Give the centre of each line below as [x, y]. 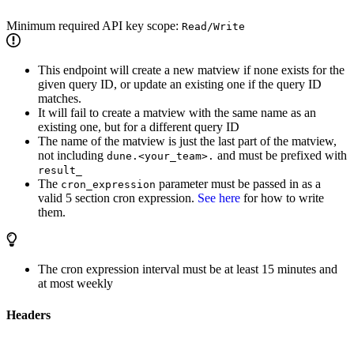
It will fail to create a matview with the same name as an [177, 113]
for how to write [282, 198]
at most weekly [75, 284]
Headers [28, 314]
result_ [60, 171]
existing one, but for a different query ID [139, 127]
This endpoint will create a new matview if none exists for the [191, 70]
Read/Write [213, 27]
